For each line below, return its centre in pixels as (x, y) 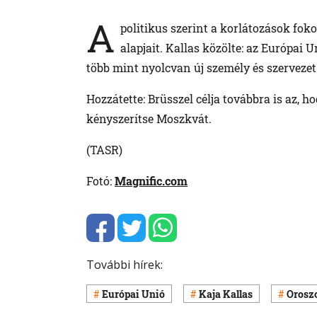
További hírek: (125, 265)
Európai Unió (133, 294)
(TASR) (104, 150)
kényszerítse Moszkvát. (149, 119)
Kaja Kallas (226, 294)
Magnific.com (151, 181)
